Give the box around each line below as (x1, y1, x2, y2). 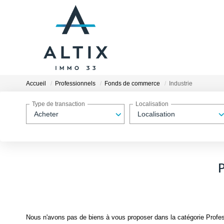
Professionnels (55, 80, 95, 87)
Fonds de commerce (104, 80, 160, 87)
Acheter (34, 110, 58, 118)
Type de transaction (32, 100, 85, 108)
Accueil (26, 80, 46, 87)
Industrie (169, 80, 192, 87)
